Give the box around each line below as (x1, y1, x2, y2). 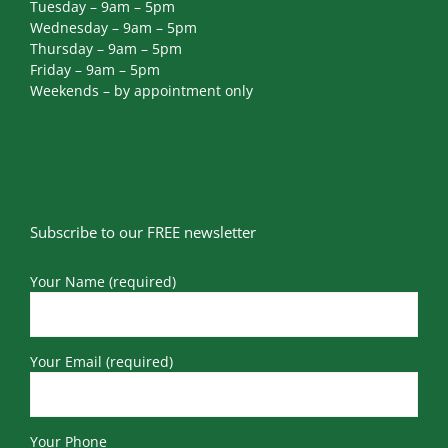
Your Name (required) (30, 272, 176, 292)
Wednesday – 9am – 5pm (30, 18, 197, 38)
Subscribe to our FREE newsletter (30, 222, 256, 243)
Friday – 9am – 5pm (30, 60, 160, 80)
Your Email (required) (30, 352, 173, 372)
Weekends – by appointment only (30, 81, 253, 101)
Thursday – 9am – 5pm (30, 39, 182, 59)
